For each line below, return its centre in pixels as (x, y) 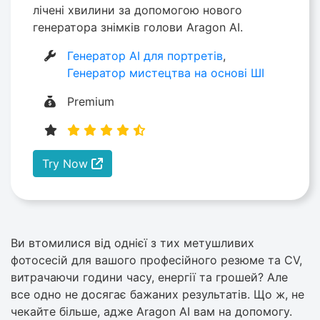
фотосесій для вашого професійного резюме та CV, (156, 260)
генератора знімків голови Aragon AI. (138, 27)
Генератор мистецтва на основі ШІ (166, 72)
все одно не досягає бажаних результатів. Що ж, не (157, 294)
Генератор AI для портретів (145, 55)
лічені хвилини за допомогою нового (137, 10)
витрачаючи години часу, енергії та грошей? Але (149, 277)
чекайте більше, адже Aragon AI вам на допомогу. (151, 311)
